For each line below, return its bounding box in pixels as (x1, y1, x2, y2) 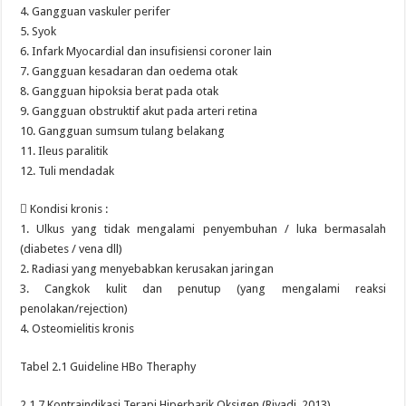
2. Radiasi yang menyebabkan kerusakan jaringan (20, 262, 275, 275)
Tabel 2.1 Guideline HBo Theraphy (20, 360, 197, 373)
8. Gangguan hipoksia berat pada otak (20, 84, 219, 98)
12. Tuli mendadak (20, 164, 115, 178)
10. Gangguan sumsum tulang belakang (20, 124, 226, 138)
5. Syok (20, 24, 57, 38)
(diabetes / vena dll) (20, 242, 123, 256)
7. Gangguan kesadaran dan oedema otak (20, 64, 238, 78)
